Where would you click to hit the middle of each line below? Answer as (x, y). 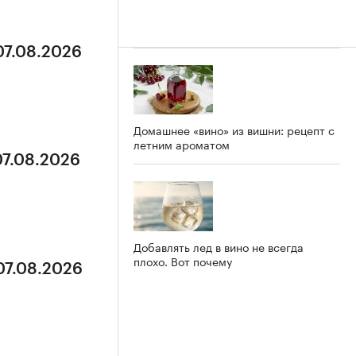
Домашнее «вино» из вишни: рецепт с (234, 130)
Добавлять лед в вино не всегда (219, 247)
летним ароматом (182, 144)
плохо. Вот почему (183, 261)
